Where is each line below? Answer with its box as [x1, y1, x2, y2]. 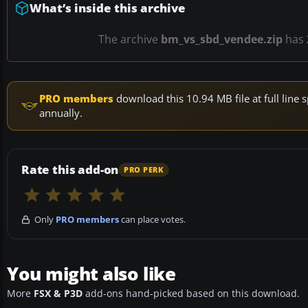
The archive [98, 32, 161, 47]
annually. [39, 106, 82, 120]
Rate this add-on [21, 162, 119, 178]
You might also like [7, 261, 176, 287]
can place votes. [119, 213, 186, 226]
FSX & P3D [34, 287, 82, 300]
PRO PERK [124, 164, 164, 175]
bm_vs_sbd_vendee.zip [161, 32, 283, 47]
